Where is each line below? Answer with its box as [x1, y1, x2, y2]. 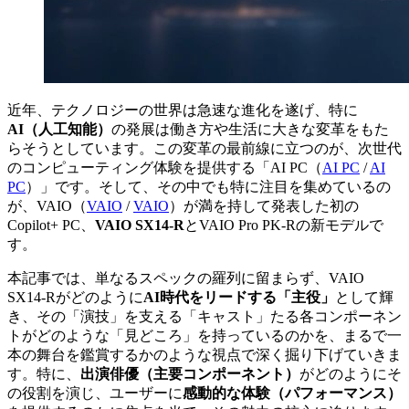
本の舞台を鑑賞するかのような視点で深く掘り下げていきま [7, 346, 402, 362]
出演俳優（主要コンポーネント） [80, 365, 299, 382]
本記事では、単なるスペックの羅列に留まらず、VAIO [7, 269, 364, 286]
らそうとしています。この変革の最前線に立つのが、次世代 [7, 140, 402, 156]
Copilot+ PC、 [7, 216, 95, 233]
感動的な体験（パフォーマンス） [183, 384, 402, 401]
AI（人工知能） [7, 121, 111, 137]
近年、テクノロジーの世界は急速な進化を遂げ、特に [7, 101, 358, 118]
